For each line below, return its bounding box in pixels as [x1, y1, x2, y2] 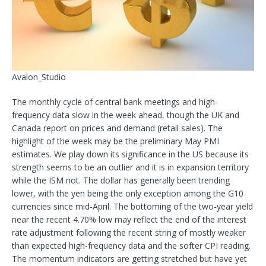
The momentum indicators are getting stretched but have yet [12, 252, 247, 264]
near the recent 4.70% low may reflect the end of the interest [12, 213, 246, 225]
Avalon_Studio [12, 71, 66, 83]
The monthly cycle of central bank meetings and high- [12, 96, 218, 107]
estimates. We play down [12, 148, 108, 160]
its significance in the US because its [108, 148, 249, 160]
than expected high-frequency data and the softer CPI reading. [12, 239, 251, 251]
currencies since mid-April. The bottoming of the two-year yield [12, 200, 253, 212]
